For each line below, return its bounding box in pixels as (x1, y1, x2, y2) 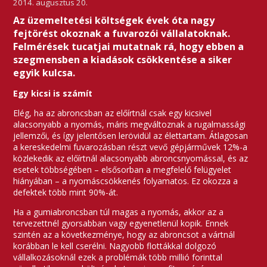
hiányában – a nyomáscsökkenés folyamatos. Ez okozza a (13, 175, 238, 187)
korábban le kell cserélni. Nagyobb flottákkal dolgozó (13, 240, 217, 252)
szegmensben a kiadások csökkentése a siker (13, 53, 232, 66)
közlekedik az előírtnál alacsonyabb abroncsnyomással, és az (13, 153, 249, 164)
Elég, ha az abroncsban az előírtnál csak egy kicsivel (13, 107, 212, 119)
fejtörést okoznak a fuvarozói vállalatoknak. (13, 27, 231, 40)
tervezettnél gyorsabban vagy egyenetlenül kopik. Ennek (13, 218, 229, 229)
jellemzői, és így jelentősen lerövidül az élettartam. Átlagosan (13, 130, 249, 141)
